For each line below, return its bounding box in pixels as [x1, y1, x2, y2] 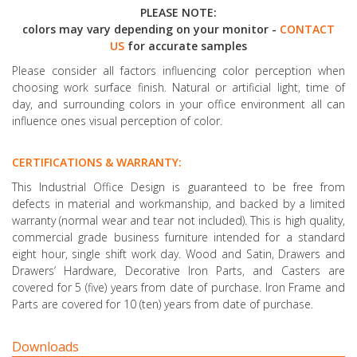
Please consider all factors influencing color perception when [12, 62, 345, 78]
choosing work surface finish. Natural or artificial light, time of [12, 79, 345, 95]
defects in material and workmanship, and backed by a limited [12, 195, 345, 211]
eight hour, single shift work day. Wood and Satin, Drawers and [12, 245, 345, 261]
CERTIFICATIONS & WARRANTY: [12, 154, 182, 170]
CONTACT [280, 21, 335, 37]
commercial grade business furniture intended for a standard [12, 229, 345, 245]
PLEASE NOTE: [140, 4, 217, 20]
